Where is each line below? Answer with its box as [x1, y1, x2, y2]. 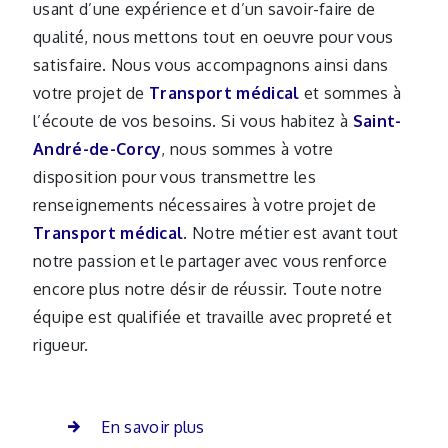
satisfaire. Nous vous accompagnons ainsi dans [33, 55, 389, 75]
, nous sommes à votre [161, 139, 334, 159]
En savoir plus [101, 417, 205, 437]
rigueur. [33, 335, 89, 355]
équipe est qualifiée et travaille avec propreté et [33, 307, 393, 327]
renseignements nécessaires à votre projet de [33, 195, 377, 215]
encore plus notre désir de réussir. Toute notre [33, 279, 383, 299]
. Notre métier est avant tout [183, 223, 399, 243]
